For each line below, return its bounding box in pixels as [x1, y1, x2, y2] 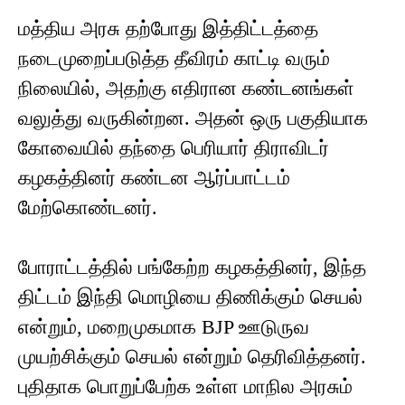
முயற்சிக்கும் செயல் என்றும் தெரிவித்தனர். [18, 345, 366, 369]
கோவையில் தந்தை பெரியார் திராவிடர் [18, 137, 329, 160]
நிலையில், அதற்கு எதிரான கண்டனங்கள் [18, 77, 354, 100]
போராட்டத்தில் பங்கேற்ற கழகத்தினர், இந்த [18, 256, 366, 279]
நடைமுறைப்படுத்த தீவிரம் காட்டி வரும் [18, 47, 330, 71]
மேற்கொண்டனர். [18, 196, 157, 220]
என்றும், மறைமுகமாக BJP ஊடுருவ [18, 316, 309, 339]
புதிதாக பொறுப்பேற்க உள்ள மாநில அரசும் [18, 375, 353, 399]
